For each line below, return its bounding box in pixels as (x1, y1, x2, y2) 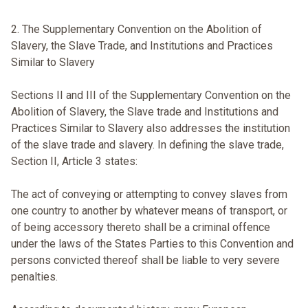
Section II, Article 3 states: (11, 155, 137, 168)
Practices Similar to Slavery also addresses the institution (11, 122, 290, 135)
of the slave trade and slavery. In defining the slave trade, (11, 138, 284, 152)
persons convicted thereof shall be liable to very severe (11, 254, 280, 267)
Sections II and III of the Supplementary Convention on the (11, 89, 291, 102)
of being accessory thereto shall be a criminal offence (11, 221, 270, 234)
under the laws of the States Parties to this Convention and (11, 237, 294, 251)
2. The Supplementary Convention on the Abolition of (11, 23, 262, 36)
